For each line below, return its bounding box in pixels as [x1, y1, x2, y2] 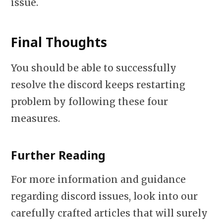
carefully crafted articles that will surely [11, 207, 208, 219]
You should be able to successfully [11, 61, 176, 74]
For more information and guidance [11, 173, 186, 185]
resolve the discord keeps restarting [11, 78, 185, 91]
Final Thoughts [11, 33, 107, 52]
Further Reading [11, 147, 106, 164]
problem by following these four [11, 95, 168, 108]
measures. [11, 112, 60, 124]
